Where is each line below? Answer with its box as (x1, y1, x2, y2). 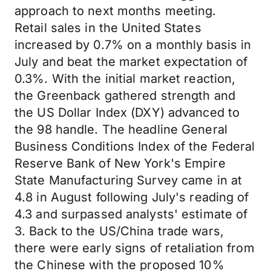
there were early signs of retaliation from (15, 241, 255, 255)
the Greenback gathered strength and (15, 88, 235, 103)
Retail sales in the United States (15, 21, 201, 35)
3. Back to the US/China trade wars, (15, 224, 224, 238)
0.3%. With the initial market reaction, (15, 71, 236, 86)
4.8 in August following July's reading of (15, 190, 249, 204)
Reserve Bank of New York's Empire (15, 156, 226, 171)
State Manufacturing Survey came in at (15, 173, 243, 188)
